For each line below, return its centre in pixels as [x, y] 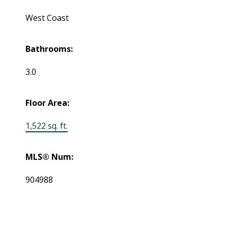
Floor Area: [48, 103]
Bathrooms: [49, 49]
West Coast [47, 18]
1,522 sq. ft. [47, 125]
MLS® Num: [50, 156]
